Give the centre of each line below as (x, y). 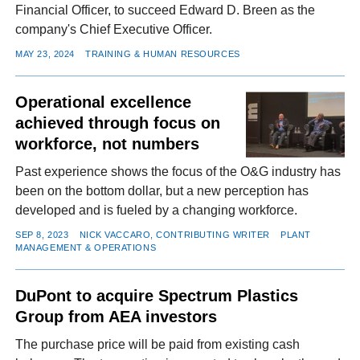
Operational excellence (104, 102)
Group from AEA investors (117, 317)
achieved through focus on (118, 123)
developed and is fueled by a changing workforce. (157, 211)
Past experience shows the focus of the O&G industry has (178, 172)
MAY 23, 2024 (45, 54)
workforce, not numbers (108, 144)
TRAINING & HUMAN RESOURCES (163, 54)
